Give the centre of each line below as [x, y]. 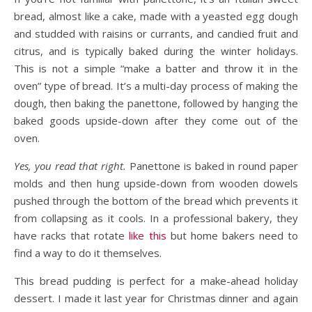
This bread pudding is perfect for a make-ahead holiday [156, 281]
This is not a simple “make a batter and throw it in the [156, 68]
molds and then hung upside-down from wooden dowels [156, 183]
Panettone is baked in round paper [212, 166]
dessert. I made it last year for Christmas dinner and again [156, 298]
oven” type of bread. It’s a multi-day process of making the [156, 86]
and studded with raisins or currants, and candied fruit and [156, 33]
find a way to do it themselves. [88, 253]
